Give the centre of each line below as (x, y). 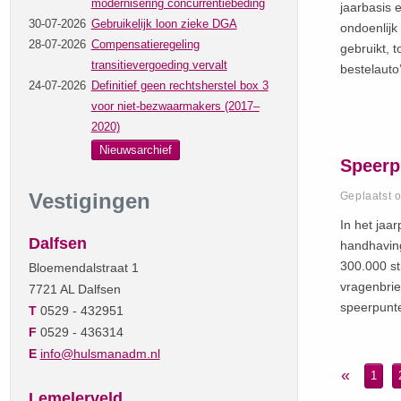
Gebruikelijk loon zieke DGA (164, 23)
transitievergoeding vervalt (159, 64)
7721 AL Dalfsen (74, 289)
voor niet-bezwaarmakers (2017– (175, 106)
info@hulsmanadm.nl (100, 353)
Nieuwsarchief (135, 149)
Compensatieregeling (145, 44)
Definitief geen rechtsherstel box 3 (179, 85)
